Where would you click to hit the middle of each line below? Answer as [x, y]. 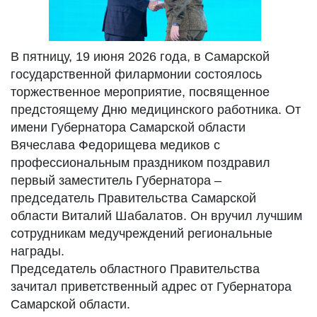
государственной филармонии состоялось [136, 74]
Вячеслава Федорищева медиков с [115, 145]
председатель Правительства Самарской [133, 198]
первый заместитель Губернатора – [116, 180]
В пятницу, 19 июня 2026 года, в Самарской [140, 57]
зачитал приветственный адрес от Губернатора [151, 287]
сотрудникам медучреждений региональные [142, 234]
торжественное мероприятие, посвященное [140, 92]
